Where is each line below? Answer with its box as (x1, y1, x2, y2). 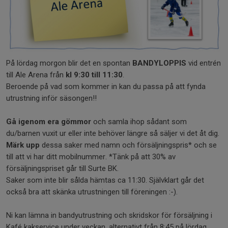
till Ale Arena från (6, 70, 66, 79)
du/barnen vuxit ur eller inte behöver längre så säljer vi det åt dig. (6, 128, 219, 138)
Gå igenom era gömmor (6, 117, 91, 126)
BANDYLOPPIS (130, 58, 186, 68)
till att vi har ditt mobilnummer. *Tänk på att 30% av (6, 152, 176, 161)
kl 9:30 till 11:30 (66, 70, 123, 79)
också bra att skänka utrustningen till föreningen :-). (6, 187, 178, 196)
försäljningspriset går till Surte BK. (6, 163, 119, 173)
